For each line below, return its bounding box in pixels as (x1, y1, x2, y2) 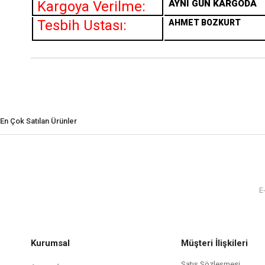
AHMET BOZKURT (169, 18, 241, 28)
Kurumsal (31, 238, 70, 249)
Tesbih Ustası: (37, 17, 127, 34)
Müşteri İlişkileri (181, 238, 248, 249)
